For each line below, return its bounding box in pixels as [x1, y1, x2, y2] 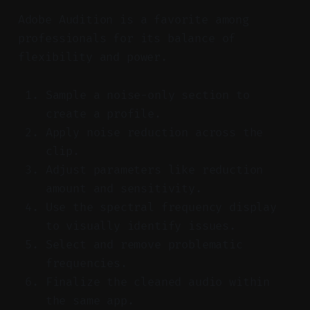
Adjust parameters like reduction [45, 162, 264, 177]
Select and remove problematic [45, 237, 243, 252]
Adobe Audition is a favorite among [17, 12, 249, 27]
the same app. [45, 293, 134, 308]
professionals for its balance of [17, 30, 236, 46]
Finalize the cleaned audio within [45, 274, 271, 289]
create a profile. [45, 106, 161, 121]
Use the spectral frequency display [45, 199, 277, 215]
